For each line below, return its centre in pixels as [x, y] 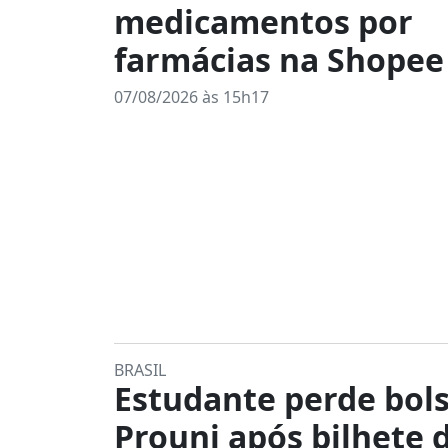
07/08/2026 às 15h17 [191, 97]
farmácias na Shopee [279, 59]
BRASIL [140, 370]
